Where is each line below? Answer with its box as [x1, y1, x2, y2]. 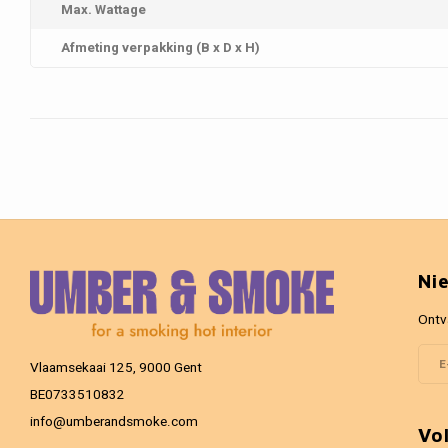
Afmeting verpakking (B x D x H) [61, 38, 260, 58]
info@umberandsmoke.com [30, 412, 198, 432]
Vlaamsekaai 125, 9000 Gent [30, 358, 202, 378]
